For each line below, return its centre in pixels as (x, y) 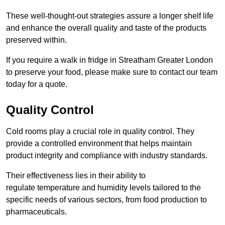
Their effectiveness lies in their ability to (76, 176)
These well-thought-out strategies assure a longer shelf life (110, 16)
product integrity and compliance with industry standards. (107, 156)
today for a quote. (37, 84)
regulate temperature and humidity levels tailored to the (103, 188)
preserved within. (36, 40)
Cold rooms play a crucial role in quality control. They (100, 132)
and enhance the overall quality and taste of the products (106, 28)
